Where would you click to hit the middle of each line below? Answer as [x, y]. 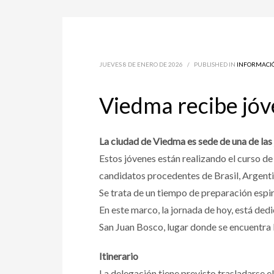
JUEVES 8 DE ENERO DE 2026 [141, 64]
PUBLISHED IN [215, 64]
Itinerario [119, 256]
